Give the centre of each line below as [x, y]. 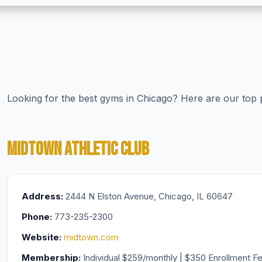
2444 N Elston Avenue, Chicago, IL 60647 [148, 196]
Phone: [37, 217]
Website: [41, 237]
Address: [42, 196]
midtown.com [91, 237]
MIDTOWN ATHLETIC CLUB [78, 149]
